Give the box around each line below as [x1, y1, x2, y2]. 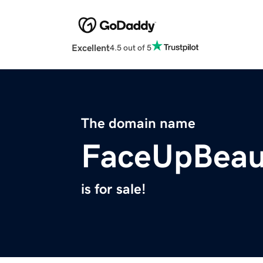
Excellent [72, 43, 110, 53]
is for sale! [81, 182, 146, 197]
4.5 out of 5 [110, 43, 151, 52]
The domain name [81, 116, 195, 131]
